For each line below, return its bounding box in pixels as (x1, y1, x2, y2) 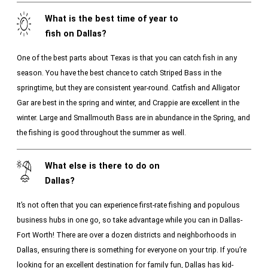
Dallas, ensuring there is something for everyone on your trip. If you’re (17, 245, 246, 254)
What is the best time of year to (44, 13, 178, 24)
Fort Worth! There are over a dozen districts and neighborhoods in (17, 230, 236, 239)
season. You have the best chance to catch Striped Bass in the (17, 68, 221, 77)
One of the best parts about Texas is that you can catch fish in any (17, 53, 237, 62)
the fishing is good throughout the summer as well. (17, 127, 186, 137)
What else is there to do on (44, 160, 160, 171)
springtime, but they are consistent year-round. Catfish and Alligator (17, 83, 240, 92)
